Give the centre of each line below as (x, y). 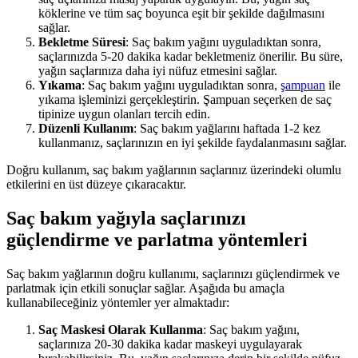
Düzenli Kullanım (86, 129)
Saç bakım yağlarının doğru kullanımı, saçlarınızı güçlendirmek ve (173, 274)
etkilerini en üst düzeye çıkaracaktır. (96, 185)
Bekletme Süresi (82, 42)
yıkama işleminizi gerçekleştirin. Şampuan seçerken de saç (185, 100)
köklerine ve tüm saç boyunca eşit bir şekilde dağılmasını (181, 14)
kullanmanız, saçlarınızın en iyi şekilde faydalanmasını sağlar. (193, 143)
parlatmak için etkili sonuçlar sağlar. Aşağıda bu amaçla (145, 288)
